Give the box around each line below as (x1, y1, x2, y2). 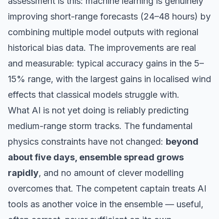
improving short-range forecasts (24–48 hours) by (8, 11, 211, 22)
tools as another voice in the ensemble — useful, (8, 199, 203, 210)
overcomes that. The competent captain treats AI (8, 183, 206, 194)
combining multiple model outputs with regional (8, 27, 198, 38)
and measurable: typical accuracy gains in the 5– (8, 58, 204, 69)
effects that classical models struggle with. (8, 89, 179, 100)
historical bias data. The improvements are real (8, 43, 196, 53)
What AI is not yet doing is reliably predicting (8, 105, 189, 116)
